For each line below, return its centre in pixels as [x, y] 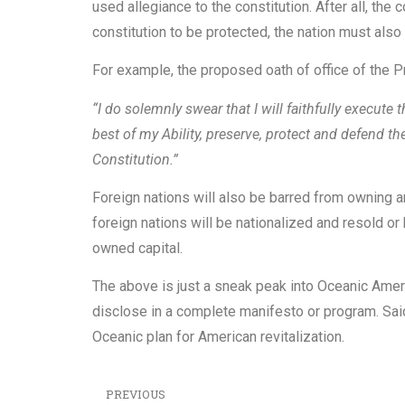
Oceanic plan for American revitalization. [218, 337]
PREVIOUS [136, 394]
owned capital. [137, 249]
